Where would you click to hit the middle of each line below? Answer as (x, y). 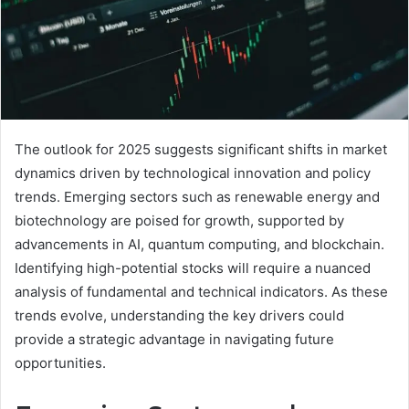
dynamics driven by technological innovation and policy (193, 173)
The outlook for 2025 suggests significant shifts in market (201, 149)
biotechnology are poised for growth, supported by (179, 220)
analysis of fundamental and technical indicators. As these (201, 291)
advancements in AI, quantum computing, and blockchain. (199, 244)
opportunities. (60, 362)
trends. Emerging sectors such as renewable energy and (197, 196)
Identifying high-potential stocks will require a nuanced (193, 267)
